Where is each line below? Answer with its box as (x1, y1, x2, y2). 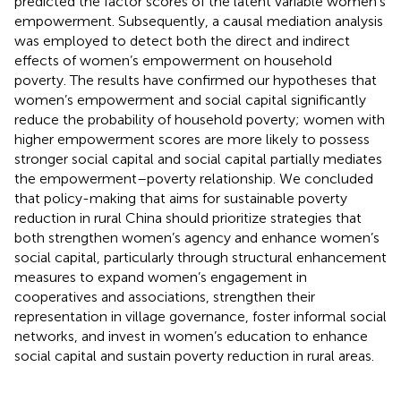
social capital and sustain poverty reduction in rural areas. (14, 346, 374, 364)
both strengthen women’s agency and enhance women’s (14, 228, 380, 246)
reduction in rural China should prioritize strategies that (14, 209, 362, 226)
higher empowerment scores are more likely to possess (14, 130, 370, 148)
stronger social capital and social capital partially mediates (14, 149, 382, 167)
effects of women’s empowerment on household (14, 51, 332, 69)
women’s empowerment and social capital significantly (14, 90, 366, 108)
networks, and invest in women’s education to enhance (14, 327, 368, 345)
